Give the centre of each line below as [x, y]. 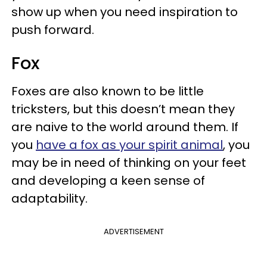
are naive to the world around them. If [125, 127]
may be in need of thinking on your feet [129, 162]
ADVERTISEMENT [133, 231]
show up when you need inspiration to [125, 12]
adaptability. [49, 198]
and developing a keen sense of [108, 180]
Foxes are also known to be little [108, 91]
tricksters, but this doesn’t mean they [123, 109]
